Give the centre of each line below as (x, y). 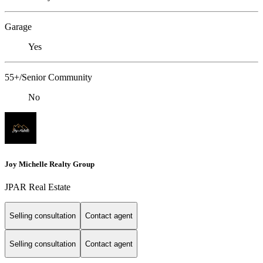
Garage (18, 27)
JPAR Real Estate (38, 187)
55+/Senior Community (48, 77)
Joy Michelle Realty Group (50, 164)
